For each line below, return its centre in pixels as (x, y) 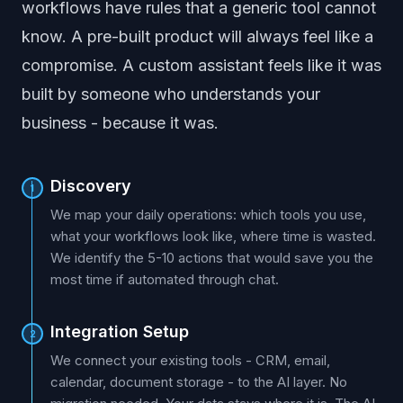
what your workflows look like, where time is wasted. (213, 236)
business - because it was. (120, 123)
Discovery (91, 186)
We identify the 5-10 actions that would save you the (212, 258)
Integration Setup (120, 331)
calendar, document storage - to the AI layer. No (199, 382)
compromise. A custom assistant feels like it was (201, 65)
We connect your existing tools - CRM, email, (190, 360)
